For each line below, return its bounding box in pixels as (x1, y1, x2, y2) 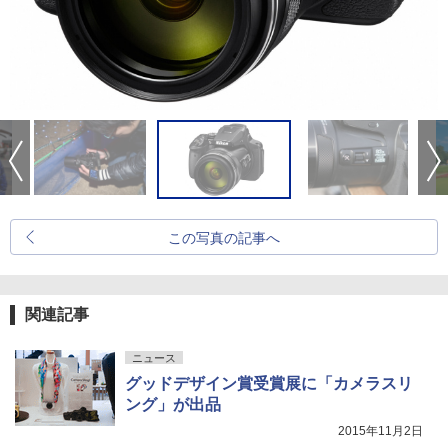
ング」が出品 (125, 396, 221, 414)
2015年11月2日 (338, 424, 423, 439)
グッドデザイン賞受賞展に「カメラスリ (125, 375, 413, 393)
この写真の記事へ (168, 230, 280, 247)
